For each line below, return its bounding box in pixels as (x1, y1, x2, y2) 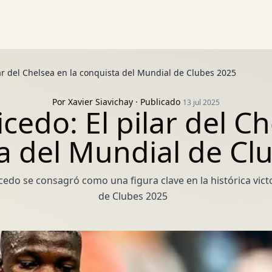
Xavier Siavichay (68, 96, 133, 107)
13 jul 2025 (183, 97, 220, 107)
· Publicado (133, 96, 183, 107)
